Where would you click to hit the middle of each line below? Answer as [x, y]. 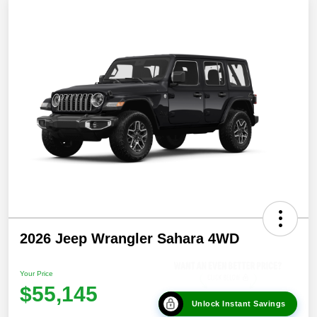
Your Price [36, 273]
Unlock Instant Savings [238, 303]
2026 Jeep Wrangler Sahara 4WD [129, 239]
